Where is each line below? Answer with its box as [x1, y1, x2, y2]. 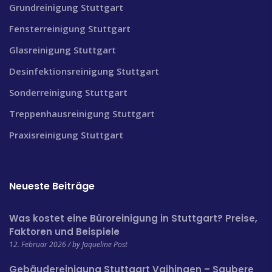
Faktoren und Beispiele [9, 225, 120, 239]
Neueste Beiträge [9, 179, 95, 194]
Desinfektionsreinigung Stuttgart [9, 65, 159, 78]
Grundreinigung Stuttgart [9, 1, 123, 14]
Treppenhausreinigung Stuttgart [9, 107, 155, 120]
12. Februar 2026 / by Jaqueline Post [9, 239, 127, 250]
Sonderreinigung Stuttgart [9, 86, 127, 99]
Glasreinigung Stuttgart [9, 44, 116, 56]
